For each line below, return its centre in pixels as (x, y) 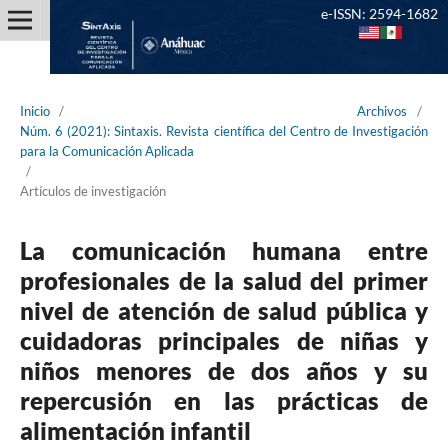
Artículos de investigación (92, 190)
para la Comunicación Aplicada (106, 150)
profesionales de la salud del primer (224, 280)
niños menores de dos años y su (224, 370)
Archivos (382, 110)
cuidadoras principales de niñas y (224, 340)
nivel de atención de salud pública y (224, 310)
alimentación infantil (135, 430)
